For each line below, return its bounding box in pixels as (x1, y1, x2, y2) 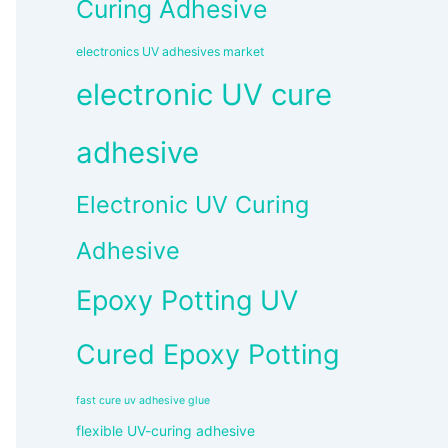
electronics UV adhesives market (76, 44, 264, 60)
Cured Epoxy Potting (76, 338, 339, 372)
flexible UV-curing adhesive (76, 422, 255, 440)
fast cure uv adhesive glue (76, 394, 210, 408)
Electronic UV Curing (76, 190, 309, 220)
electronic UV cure (76, 77, 332, 113)
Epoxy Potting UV (76, 284, 298, 318)
